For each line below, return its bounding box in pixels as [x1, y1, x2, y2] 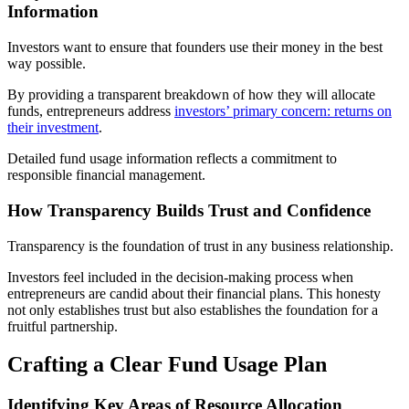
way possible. [7, 56, 86, 72]
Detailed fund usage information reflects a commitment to [7, 151, 337, 167]
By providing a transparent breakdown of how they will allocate [7, 87, 375, 103]
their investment [7, 120, 99, 136]
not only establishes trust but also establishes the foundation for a [7, 301, 378, 318]
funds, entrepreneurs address [7, 103, 174, 120]
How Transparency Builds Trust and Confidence [7, 200, 371, 220]
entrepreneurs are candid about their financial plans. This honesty [7, 285, 381, 301]
